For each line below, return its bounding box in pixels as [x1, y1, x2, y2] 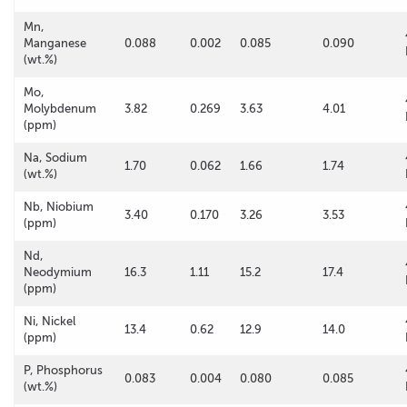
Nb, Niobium [24, 200, 94, 213]
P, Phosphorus [24, 363, 103, 377]
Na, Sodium [24, 151, 87, 164]
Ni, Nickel [24, 314, 75, 328]
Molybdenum [24, 102, 96, 115]
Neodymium [24, 265, 92, 279]
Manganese [24, 36, 86, 50]
